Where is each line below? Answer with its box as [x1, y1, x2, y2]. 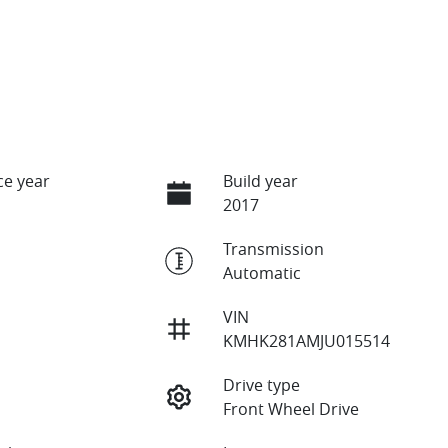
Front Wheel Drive [222, 397, 359, 420]
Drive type [222, 373, 300, 396]
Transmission [222, 237, 324, 260]
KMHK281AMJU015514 [222, 329, 390, 352]
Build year [222, 169, 298, 192]
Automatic [222, 261, 301, 284]
